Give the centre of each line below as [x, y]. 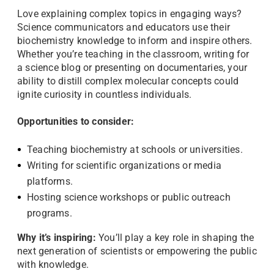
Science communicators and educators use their [124, 27]
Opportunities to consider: [76, 121]
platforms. [50, 181]
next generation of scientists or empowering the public [137, 251]
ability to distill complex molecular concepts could [128, 81]
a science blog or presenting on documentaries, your [132, 68]
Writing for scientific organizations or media [124, 165]
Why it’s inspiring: [57, 238]
